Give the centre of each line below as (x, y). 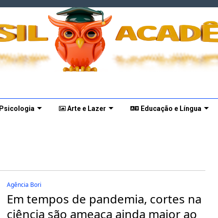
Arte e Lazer (86, 108)
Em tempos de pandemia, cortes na (104, 199)
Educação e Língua (170, 108)
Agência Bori (24, 184)
